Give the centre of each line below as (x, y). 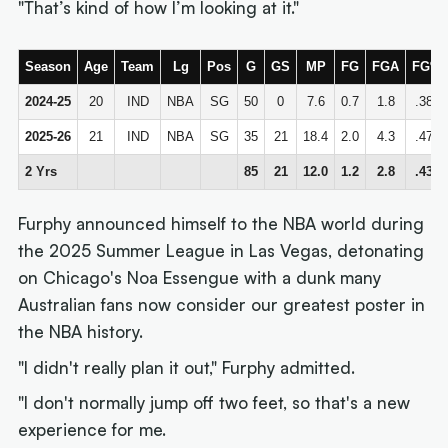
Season (48, 67)
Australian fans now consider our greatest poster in (222, 305)
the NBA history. (81, 332)
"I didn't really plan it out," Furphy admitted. (187, 367)
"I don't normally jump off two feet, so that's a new (214, 403)
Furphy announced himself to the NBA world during (221, 224)
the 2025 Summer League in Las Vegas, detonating (221, 251)
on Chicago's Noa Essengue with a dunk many (200, 278)
